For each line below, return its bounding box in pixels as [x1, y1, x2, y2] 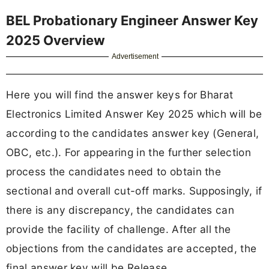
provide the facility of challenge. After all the [6, 222, 231, 235]
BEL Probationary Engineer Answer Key [6, 13, 258, 29]
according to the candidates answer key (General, [6, 126, 259, 139]
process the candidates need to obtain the [6, 165, 222, 178]
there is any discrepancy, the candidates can [6, 203, 235, 216]
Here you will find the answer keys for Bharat [6, 88, 234, 101]
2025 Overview [6, 32, 105, 49]
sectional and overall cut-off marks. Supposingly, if [6, 184, 262, 197]
